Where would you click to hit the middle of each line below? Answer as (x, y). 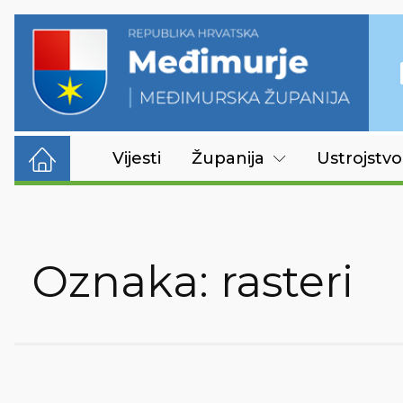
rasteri (287, 282)
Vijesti (137, 158)
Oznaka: (126, 282)
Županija (228, 158)
